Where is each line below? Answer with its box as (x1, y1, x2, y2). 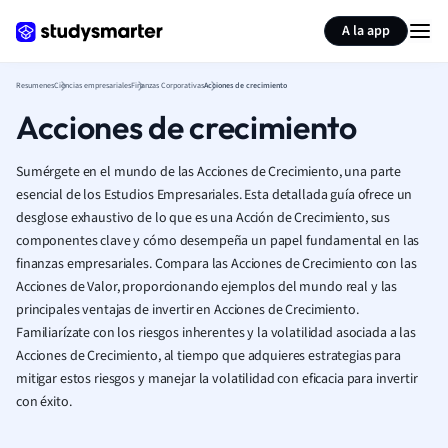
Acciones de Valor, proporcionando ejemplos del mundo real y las (16, 277, 398, 297)
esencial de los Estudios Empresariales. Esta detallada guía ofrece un (16, 185, 413, 205)
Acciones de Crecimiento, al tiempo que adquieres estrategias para (16, 346, 401, 366)
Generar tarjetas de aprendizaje (71, 8, 261, 28)
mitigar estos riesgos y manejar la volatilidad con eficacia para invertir (16, 369, 418, 389)
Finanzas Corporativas (131, 80, 204, 91)
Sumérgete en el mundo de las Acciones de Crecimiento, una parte (16, 162, 402, 182)
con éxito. (16, 392, 72, 412)
